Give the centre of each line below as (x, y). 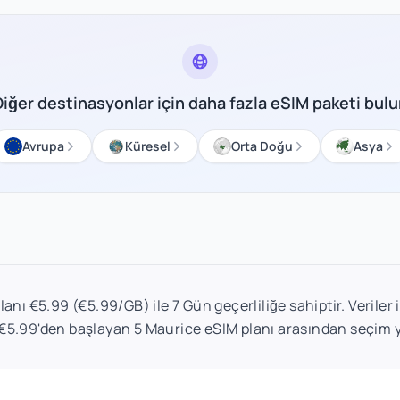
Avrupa (43, 146)
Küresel (148, 146)
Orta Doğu (262, 146)
